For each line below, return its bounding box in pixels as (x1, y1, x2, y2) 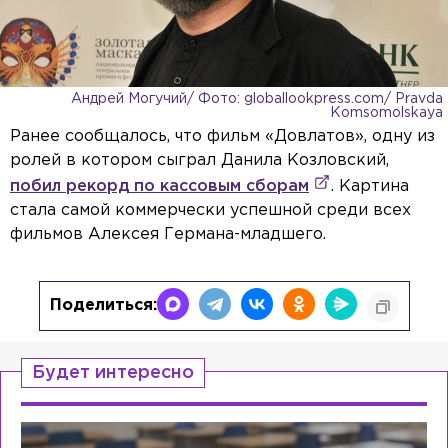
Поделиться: (49, 297, 157, 313)
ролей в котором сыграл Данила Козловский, (10, 152, 389, 168)
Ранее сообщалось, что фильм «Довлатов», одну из (10, 128, 435, 144)
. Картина (331, 178, 409, 194)
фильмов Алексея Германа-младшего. (10, 226, 326, 242)
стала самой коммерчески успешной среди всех (10, 202, 411, 218)
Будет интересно (32, 364, 194, 381)
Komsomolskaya (330, 106, 443, 119)
